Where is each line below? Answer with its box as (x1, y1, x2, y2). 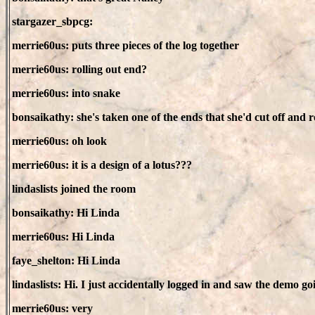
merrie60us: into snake (12, 87, 120, 99)
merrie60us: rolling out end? (12, 63, 147, 75)
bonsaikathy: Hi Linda (12, 207, 120, 219)
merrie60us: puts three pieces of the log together (12, 39, 239, 51)
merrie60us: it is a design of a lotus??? (12, 159, 192, 171)
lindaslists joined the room (12, 183, 136, 195)
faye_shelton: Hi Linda (12, 255, 120, 266)
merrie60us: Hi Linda (12, 231, 115, 243)
